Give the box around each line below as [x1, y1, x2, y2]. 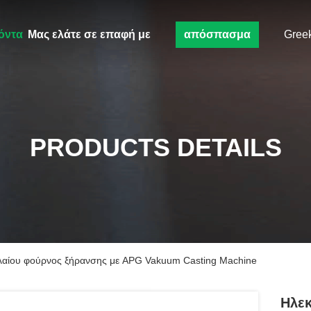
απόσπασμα [183, 28, 251, 40]
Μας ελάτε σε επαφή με [27, 28, 151, 40]
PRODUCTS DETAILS [29, 133, 282, 162]
